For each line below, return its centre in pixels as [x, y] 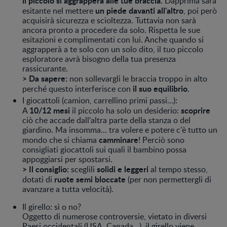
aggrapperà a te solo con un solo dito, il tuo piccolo [113, 49]
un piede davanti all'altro [139, 10]
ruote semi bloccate [91, 179]
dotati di [38, 179]
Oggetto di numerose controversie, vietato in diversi [115, 216]
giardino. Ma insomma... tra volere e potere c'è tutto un [120, 129]
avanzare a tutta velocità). [68, 189]
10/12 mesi [50, 110]
